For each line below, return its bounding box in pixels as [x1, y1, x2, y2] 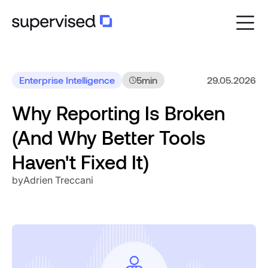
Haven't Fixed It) [12, 150, 149, 173]
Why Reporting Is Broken [12, 101, 225, 124]
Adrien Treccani [23, 174, 93, 186]
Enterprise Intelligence [19, 74, 115, 86]
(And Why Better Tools [12, 126, 206, 148]
